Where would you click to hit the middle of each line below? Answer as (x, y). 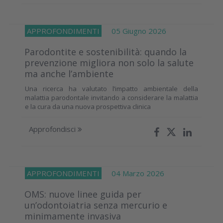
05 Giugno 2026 (134, 31)
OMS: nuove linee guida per (83, 194)
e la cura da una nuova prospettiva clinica (88, 106)
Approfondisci (53, 129)
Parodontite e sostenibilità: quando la (106, 52)
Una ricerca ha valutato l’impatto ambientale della (111, 88)
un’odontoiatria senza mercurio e (96, 205)
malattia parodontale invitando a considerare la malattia (111, 97)
